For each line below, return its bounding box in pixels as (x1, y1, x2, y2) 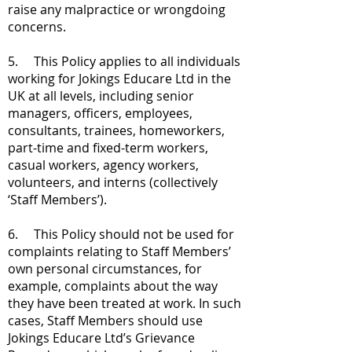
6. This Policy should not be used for (8, 225, 234, 243)
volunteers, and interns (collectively (8, 174, 218, 191)
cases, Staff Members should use (8, 312, 203, 329)
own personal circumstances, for (8, 260, 202, 277)
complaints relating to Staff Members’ (8, 243, 231, 260)
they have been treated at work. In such (8, 295, 241, 312)
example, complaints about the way (8, 277, 218, 295)
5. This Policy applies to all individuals (8, 53, 240, 70)
